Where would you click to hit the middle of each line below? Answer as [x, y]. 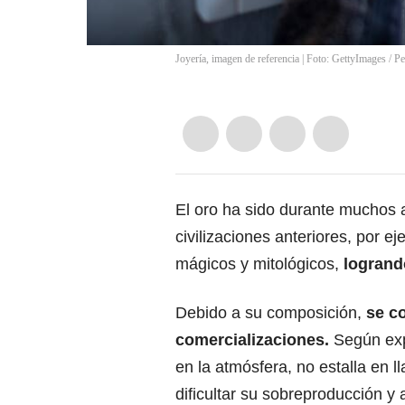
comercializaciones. [254, 340]
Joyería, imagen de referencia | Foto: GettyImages [281, 59]
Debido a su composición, [271, 313]
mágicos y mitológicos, [259, 264]
